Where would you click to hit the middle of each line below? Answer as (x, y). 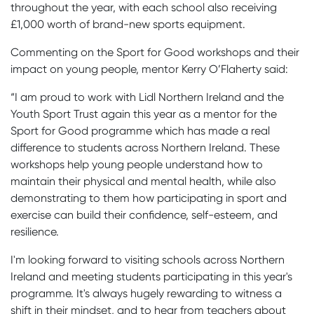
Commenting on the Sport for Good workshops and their (155, 52)
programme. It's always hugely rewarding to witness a (146, 293)
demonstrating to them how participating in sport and (149, 198)
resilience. (35, 231)
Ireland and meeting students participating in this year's (151, 276)
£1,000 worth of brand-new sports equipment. (128, 24)
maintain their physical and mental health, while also (143, 181)
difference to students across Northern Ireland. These (145, 147)
